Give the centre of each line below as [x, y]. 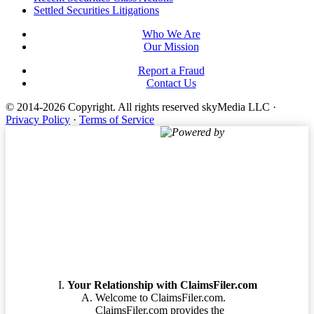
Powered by [198, 132]
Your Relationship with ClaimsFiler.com [162, 285]
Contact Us [171, 83]
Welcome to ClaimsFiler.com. [161, 297]
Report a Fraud [171, 70]
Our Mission [171, 47]
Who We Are [171, 34]
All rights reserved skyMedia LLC [194, 107]
